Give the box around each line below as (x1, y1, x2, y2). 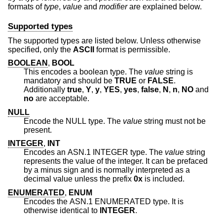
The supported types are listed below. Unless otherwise (8, 36, 201, 45)
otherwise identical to (24, 206, 100, 215)
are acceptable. (34, 94, 89, 103)
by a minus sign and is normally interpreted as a (24, 166, 80, 175)
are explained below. (127, 2, 202, 11)
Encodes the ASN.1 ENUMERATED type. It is (24, 197, 184, 206)
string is (164, 68, 193, 76)
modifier (99, 2, 127, 11)
